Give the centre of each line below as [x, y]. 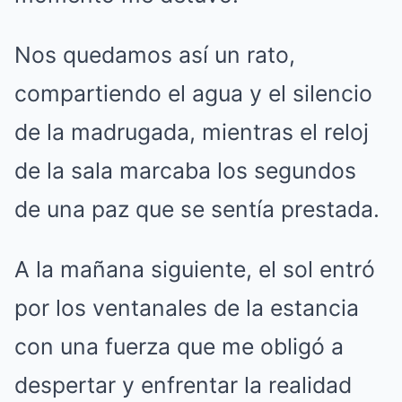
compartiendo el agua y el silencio [193, 93]
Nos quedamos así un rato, [155, 55]
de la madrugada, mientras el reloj [192, 132]
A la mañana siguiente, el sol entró [195, 269]
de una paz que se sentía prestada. [197, 209]
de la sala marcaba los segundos [185, 170]
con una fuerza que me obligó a [179, 346]
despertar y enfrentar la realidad [183, 385]
